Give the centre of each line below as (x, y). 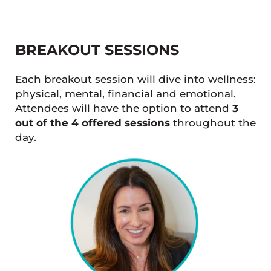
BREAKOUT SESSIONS (97, 50)
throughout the (213, 123)
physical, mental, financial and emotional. (125, 94)
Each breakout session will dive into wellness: (135, 80)
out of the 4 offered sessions (92, 123)
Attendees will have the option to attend (123, 109)
